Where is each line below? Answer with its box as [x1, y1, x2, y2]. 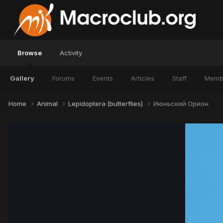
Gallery [10, 74, 34, 82]
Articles [131, 74, 154, 82]
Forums [52, 74, 75, 82]
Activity [60, 49, 82, 57]
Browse [17, 49, 42, 57]
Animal [37, 99, 59, 108]
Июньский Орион [153, 99, 209, 108]
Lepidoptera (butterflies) [68, 99, 144, 108]
